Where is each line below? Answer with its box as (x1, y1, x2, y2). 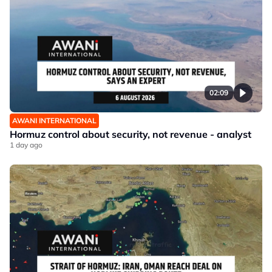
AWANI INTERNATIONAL (12, 116, 97, 126)
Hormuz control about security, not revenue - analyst (10, 128, 251, 141)
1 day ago (10, 140, 42, 150)
